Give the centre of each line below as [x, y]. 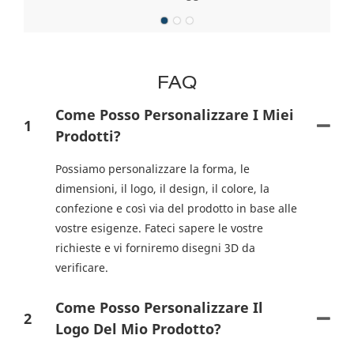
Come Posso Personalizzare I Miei [175, 115]
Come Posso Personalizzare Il [159, 308]
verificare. [82, 268]
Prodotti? [88, 136]
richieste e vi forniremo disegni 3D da [155, 248]
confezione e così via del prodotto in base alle [176, 209]
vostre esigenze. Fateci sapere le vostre [159, 228]
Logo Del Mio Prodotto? [138, 329]
